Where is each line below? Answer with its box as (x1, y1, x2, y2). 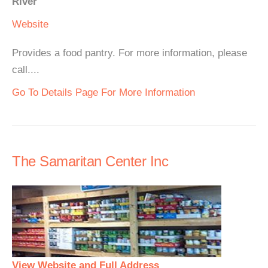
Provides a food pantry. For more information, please (12, 47, 247, 59)
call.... (12, 64, 39, 75)
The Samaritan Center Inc (12, 153, 168, 169)
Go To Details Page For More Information (12, 87, 195, 98)
